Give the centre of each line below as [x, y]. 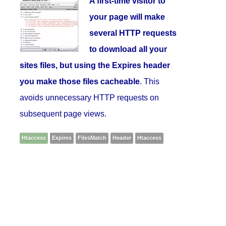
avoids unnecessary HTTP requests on [90, 97]
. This [150, 81]
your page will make [127, 17]
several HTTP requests [133, 33]
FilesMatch [92, 137]
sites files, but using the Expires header [95, 65]
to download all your [128, 49]
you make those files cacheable [80, 81]
